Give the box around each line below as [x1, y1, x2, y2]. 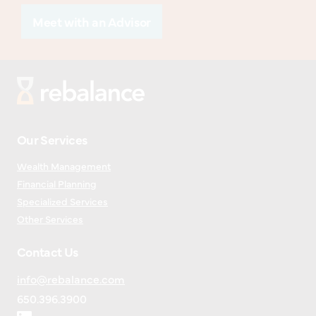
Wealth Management [17, 158, 111, 173]
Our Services [17, 130, 87, 148]
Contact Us [17, 242, 78, 260]
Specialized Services [17, 193, 108, 208]
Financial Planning [17, 176, 97, 190]
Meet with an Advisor [32, 12, 151, 30]
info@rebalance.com [17, 270, 125, 286]
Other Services [17, 211, 83, 226]
